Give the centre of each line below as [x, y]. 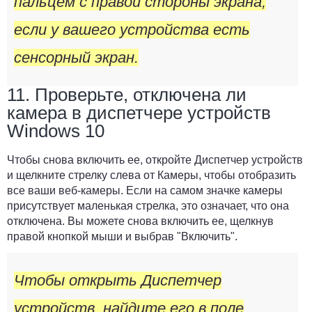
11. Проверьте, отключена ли [127, 95]
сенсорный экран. [76, 58]
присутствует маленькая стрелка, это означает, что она [148, 206]
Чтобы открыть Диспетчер [118, 281]
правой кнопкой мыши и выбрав [92, 237]
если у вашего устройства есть [132, 30]
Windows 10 [56, 131]
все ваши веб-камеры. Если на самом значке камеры [145, 191]
